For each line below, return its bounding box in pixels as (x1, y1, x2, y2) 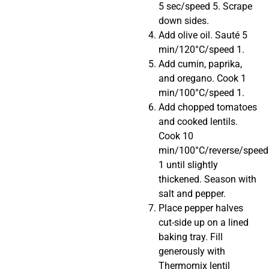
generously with (159, 245, 225, 257)
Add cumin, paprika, (159, 58, 242, 70)
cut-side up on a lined (159, 216, 249, 228)
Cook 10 (159, 130, 193, 142)
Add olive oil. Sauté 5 (159, 29, 247, 41)
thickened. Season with (159, 173, 256, 185)
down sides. (159, 14, 209, 26)
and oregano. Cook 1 (159, 72, 246, 84)
